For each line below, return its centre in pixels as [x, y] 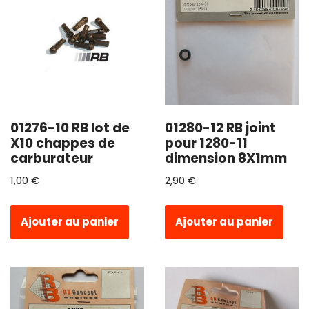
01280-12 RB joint [220, 128]
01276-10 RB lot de [70, 128]
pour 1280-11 [206, 143]
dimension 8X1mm [226, 158]
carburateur [52, 158]
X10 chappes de [63, 143]
